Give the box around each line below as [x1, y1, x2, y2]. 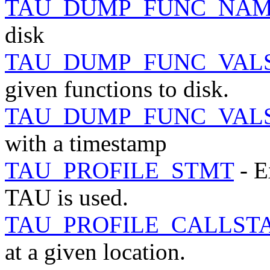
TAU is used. [5, 184, 128, 210]
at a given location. [5, 238, 186, 265]
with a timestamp [5, 130, 167, 156]
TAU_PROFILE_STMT [5, 157, 234, 183]
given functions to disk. [5, 75, 229, 102]
